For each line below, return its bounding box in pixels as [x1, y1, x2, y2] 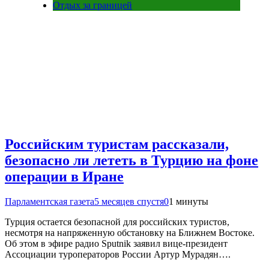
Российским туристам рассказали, [5, 136, 229, 152]
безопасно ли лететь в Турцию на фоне [5, 152, 258, 168]
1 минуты [169, 196, 208, 207]
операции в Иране [5, 168, 124, 184]
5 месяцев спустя [94, 196, 164, 207]
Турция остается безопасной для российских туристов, [5, 217, 229, 228]
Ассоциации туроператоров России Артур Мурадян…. [5, 249, 231, 260]
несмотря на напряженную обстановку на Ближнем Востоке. [5, 228, 255, 238]
